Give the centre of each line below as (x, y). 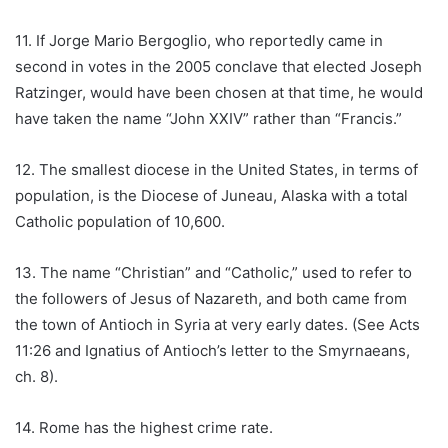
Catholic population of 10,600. (120, 222)
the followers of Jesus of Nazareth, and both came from (211, 299)
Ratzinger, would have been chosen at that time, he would (219, 93)
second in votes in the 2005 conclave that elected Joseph (218, 67)
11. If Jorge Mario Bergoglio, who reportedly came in (199, 41)
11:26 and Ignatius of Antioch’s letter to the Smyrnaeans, (212, 351)
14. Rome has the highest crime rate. (144, 428)
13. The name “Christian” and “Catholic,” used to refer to (213, 273)
